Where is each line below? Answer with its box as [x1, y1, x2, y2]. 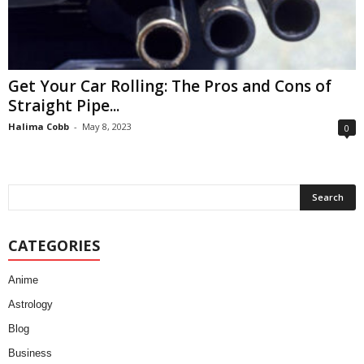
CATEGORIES [8, 236, 100, 256]
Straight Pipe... [8, 95, 119, 117]
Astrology [8, 298, 53, 311]
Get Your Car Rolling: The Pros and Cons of [8, 76, 331, 97]
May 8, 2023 [82, 120, 132, 133]
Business [8, 347, 52, 360]
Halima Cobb [8, 120, 69, 133]
